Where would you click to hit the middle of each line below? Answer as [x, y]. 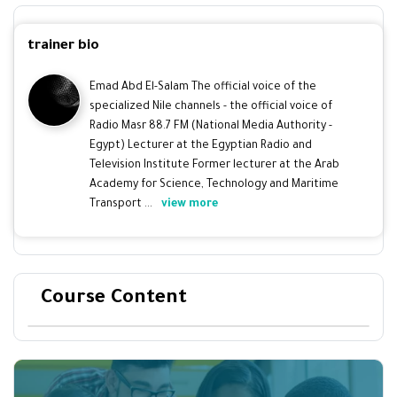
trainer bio [63, 46]
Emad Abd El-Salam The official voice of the [203, 87]
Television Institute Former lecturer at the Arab [214, 165]
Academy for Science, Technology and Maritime [214, 185]
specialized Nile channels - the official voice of [211, 107]
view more [190, 204]
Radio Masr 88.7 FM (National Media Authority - [211, 126]
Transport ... [121, 204]
